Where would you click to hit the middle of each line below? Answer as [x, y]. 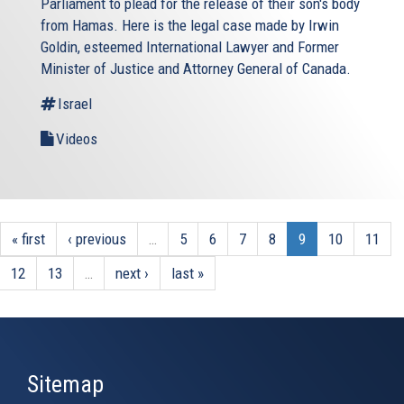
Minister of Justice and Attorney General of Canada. [196, 68]
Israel [75, 103]
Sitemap [65, 384]
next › [132, 273]
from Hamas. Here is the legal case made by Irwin [190, 25]
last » [188, 273]
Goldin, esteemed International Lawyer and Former [190, 46]
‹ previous [97, 239]
